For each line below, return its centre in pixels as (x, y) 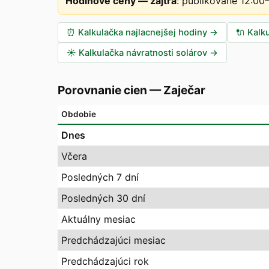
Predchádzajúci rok (105, 261)
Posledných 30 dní (103, 198)
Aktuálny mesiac (98, 219)
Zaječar (184, 90)
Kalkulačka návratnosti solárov (143, 53)
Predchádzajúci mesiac (113, 240)
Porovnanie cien (102, 90)
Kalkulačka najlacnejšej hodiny (143, 32)
